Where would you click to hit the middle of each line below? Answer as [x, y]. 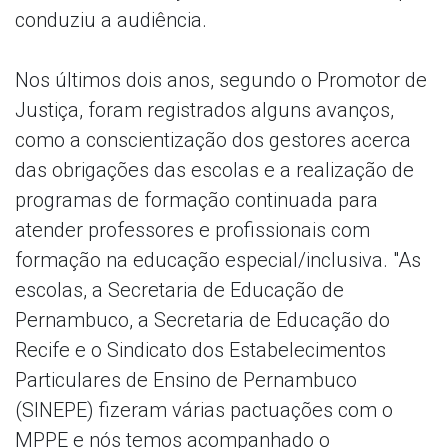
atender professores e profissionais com [192, 229]
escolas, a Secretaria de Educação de [179, 289]
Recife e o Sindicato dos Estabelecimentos [200, 349]
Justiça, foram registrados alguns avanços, [204, 109]
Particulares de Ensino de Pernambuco [186, 379]
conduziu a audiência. [111, 19]
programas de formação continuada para [196, 199]
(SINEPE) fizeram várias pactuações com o [204, 409]
